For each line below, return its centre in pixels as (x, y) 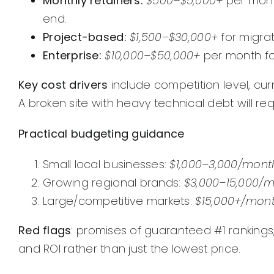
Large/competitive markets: (119, 201)
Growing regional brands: (113, 183)
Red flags (45, 231)
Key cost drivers (63, 85)
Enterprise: (72, 56)
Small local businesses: (106, 165)
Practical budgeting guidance (102, 134)
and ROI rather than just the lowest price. (130, 249)
